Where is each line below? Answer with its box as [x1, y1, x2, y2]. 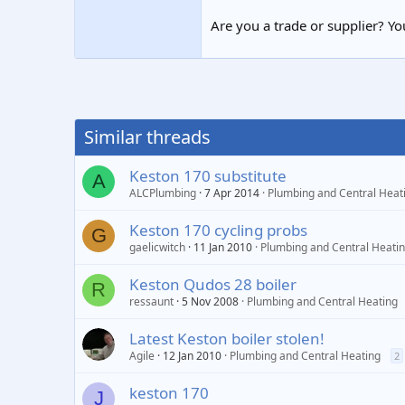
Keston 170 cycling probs [129, 220, 307, 240]
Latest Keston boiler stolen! [129, 328, 325, 349]
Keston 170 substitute [129, 165, 287, 186]
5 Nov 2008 [182, 294, 239, 309]
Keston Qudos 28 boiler [129, 274, 297, 295]
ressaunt [129, 294, 174, 309]
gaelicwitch [129, 240, 185, 255]
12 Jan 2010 [163, 348, 221, 363]
